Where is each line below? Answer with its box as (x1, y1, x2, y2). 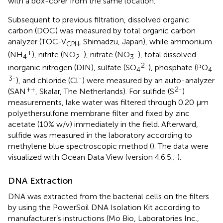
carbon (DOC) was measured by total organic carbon (8, 25, 196, 35)
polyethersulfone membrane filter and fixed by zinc (8, 109, 190, 118)
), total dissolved (138, 49, 196, 59)
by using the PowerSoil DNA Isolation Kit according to (8, 203, 200, 213)
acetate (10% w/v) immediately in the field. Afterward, (8, 119, 198, 129)
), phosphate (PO (148, 62, 208, 72)
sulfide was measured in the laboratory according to (8, 130, 192, 140)
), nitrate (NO (84, 49, 130, 59)
